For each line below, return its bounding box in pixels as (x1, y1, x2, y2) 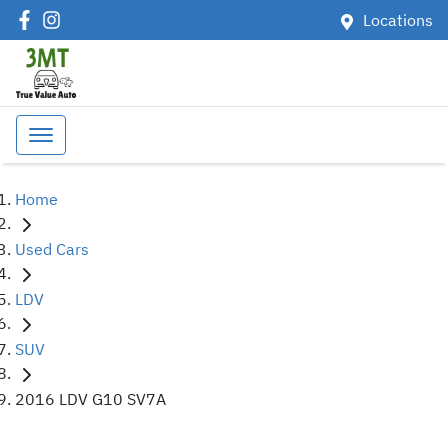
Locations (363, 10, 433, 30)
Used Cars (15, 238, 89, 259)
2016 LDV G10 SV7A (15, 388, 166, 409)
